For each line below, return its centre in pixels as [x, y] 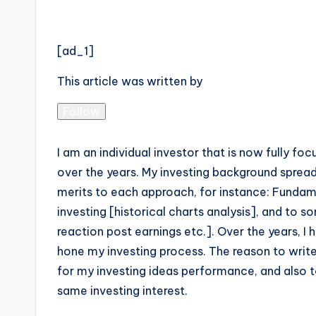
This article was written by [130, 81]
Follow [81, 111]
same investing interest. [122, 291]
